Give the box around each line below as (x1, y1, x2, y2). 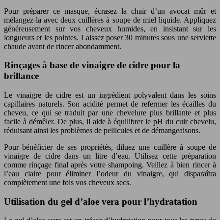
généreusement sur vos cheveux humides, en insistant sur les (4, 24, 216, 33)
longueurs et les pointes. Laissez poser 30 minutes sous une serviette (4, 33, 216, 42)
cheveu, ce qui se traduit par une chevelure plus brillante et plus (4, 109, 216, 117)
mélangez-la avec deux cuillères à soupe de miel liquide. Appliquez (4, 15, 216, 24)
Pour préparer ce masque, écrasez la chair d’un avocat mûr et (4, 6, 216, 15)
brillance (4, 71, 39, 82)
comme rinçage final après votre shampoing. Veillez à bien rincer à (4, 161, 216, 169)
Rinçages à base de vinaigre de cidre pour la (4, 60, 180, 71)
